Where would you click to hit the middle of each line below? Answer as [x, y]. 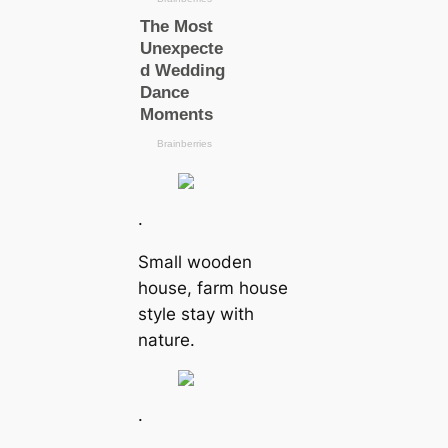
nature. [166, 339]
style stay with [195, 313]
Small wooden [194, 261]
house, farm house [212, 287]
